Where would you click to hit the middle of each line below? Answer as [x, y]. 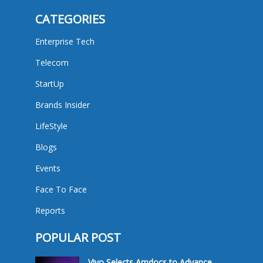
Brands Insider [62, 104]
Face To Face [61, 189]
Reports [50, 210]
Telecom [52, 62]
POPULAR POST [78, 237]
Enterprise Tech [65, 41]
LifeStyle [51, 126]
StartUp [49, 83]
